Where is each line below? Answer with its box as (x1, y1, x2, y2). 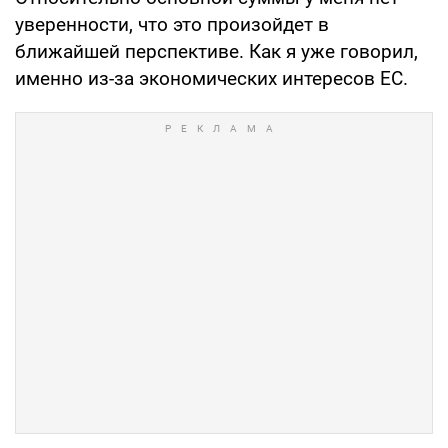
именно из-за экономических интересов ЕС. (15, 66, 408, 90)
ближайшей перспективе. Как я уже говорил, (15, 39, 418, 63)
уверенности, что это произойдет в (15, 12, 329, 36)
